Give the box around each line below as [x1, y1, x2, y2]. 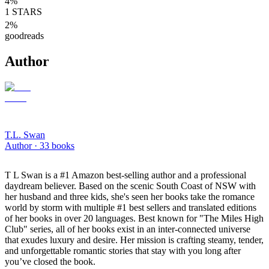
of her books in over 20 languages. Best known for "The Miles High [5, 213, 264, 223]
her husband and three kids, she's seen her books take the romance [5, 191, 255, 202]
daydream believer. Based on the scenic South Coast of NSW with [5, 180, 256, 191]
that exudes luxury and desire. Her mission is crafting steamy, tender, [5, 234, 264, 245]
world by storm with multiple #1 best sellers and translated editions [5, 202, 256, 213]
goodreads [5, 30, 44, 41]
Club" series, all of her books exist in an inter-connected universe [5, 223, 250, 234]
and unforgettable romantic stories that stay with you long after [5, 245, 241, 256]
